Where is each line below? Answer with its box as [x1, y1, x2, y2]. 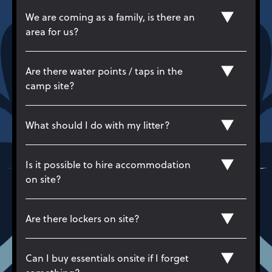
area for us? [25, 24, 79, 38]
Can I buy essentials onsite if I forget [25, 251, 189, 265]
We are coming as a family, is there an [25, 10, 195, 24]
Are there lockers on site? [25, 211, 140, 225]
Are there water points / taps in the [25, 64, 183, 78]
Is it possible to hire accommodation [25, 157, 191, 171]
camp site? [25, 78, 75, 92]
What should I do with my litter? [25, 118, 170, 132]
